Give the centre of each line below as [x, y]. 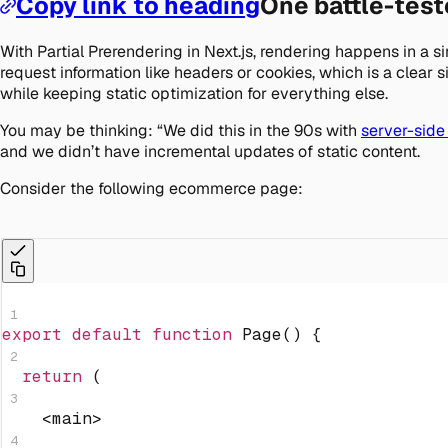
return [52, 376]
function [192, 334]
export [32, 334]
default [107, 334]
